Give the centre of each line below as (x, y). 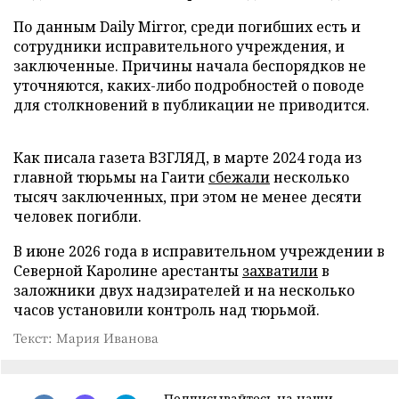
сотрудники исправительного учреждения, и (179, 46)
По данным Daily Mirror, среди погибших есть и (187, 27)
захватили (280, 271)
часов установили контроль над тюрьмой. (167, 310)
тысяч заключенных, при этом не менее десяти (187, 197)
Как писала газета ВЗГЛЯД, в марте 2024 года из (187, 158)
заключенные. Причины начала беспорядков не (190, 66)
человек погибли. (77, 216)
